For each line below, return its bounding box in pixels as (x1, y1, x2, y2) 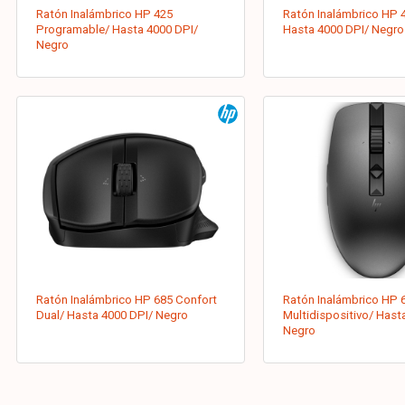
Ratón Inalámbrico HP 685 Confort (36, 293, 218, 307)
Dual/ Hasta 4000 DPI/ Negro (36, 308, 189, 323)
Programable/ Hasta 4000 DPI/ (36, 23, 199, 36)
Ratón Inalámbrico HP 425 (36, 7, 174, 21)
